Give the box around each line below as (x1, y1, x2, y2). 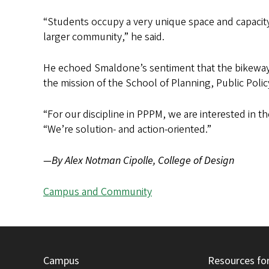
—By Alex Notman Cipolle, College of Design (43, 153, 234, 168)
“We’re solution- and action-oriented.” (43, 121, 211, 137)
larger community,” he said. (43, 29, 165, 44)
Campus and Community (43, 184, 152, 199)
